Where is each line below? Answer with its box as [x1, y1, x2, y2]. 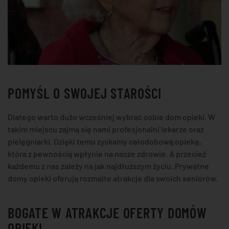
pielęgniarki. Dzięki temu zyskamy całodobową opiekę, [8, 136, 201, 146]
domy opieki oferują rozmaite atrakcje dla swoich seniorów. [8, 173, 218, 183]
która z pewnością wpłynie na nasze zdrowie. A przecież [8, 148, 206, 158]
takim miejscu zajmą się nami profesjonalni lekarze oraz [8, 124, 204, 134]
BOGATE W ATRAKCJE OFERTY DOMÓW [8, 203, 207, 221]
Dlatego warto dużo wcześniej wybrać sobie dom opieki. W [8, 111, 215, 122]
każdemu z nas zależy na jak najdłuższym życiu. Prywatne [8, 161, 209, 171]
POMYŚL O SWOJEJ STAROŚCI [8, 84, 162, 102]
